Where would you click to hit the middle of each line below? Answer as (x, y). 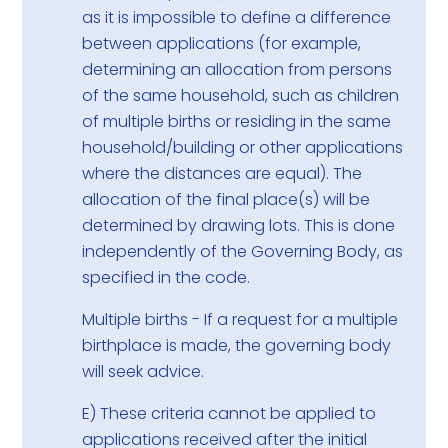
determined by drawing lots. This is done (239, 226)
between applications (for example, (222, 44)
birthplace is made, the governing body (237, 346)
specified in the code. (166, 278)
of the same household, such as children (241, 96)
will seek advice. (143, 372)
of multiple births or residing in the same (237, 122)
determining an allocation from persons (237, 70)
